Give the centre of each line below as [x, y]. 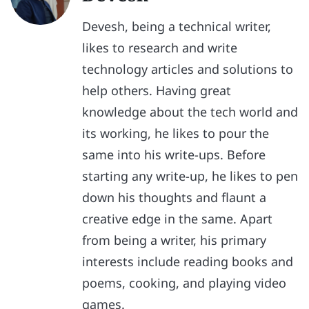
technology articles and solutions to [188, 69]
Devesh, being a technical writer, [177, 26]
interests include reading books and [188, 261]
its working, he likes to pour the [176, 133]
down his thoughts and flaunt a [175, 197]
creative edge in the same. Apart [178, 218]
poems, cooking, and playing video [185, 282]
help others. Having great [157, 90]
